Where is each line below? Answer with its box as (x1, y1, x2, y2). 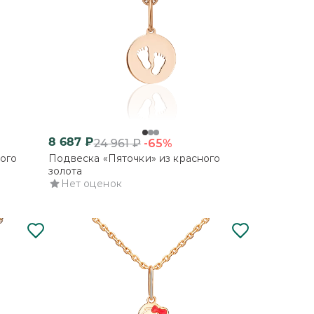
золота (48, 164, 83, 177)
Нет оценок (60, 177, 122, 190)
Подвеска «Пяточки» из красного (48, 151, 221, 165)
